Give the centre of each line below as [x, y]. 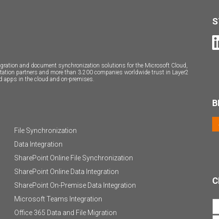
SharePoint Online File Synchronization [74, 158]
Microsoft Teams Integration [58, 199]
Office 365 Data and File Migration [66, 213]
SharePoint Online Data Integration [66, 172]
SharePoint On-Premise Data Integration [75, 185]
